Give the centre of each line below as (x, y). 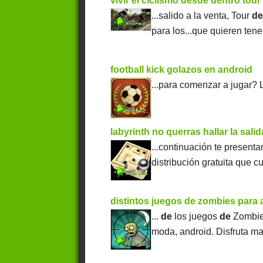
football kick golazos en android (182, 70)
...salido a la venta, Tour (202, 16)
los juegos (196, 217)
